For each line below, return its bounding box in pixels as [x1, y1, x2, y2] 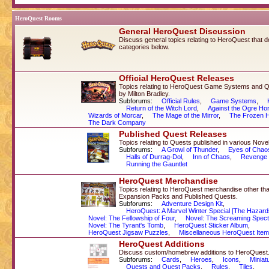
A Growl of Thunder [162, 145, 217, 153]
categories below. [119, 43, 169, 50]
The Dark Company [88, 118, 146, 126]
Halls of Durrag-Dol [126, 153, 182, 160]
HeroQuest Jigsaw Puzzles [88, 228, 168, 236]
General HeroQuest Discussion [119, 26, 246, 36]
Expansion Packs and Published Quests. [119, 192, 238, 200]
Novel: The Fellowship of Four [88, 214, 175, 222]
